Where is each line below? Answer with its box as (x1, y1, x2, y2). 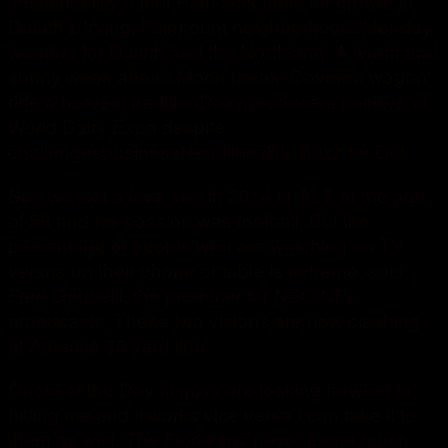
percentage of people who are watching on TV (8, 231, 404, 259)
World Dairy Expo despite (8, 112, 225, 140)
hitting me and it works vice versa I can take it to (8, 400, 416, 428)
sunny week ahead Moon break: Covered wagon (8, 62, 427, 90)
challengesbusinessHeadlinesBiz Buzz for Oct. (8, 137, 410, 165)
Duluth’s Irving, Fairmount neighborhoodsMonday (8, 12, 432, 40)
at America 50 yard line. (8, 331, 210, 359)
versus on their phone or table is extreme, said (8, 256, 404, 284)
